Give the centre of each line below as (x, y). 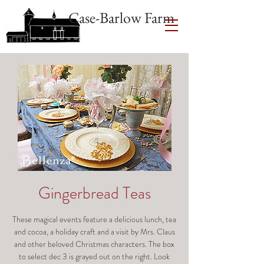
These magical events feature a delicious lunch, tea (94, 219)
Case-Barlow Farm (121, 18)
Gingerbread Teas (94, 193)
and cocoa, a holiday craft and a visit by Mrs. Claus (94, 232)
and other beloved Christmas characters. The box (94, 244)
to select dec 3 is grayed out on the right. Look (94, 256)
